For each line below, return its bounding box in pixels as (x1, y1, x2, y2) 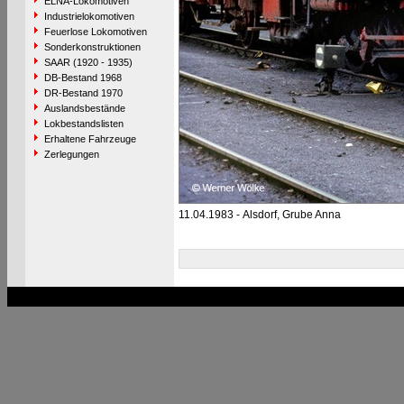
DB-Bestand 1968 (43, 72, 122, 83)
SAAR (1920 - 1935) (43, 57, 133, 68)
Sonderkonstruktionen (43, 41, 141, 52)
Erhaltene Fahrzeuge (43, 133, 136, 144)
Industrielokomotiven (43, 11, 134, 22)
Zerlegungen (43, 149, 99, 160)
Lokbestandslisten (43, 118, 124, 129)
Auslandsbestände (43, 103, 125, 114)
